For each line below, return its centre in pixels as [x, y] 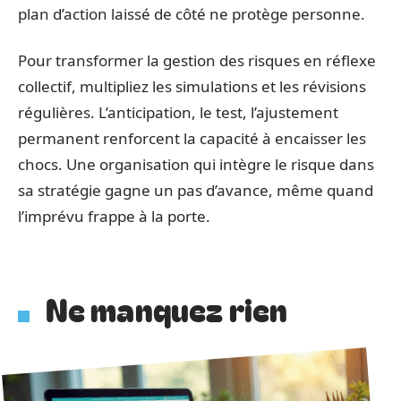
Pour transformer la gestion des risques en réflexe [197, 60]
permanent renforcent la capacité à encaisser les [192, 138]
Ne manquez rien [166, 307]
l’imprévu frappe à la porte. [114, 216]
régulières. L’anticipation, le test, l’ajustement [178, 112]
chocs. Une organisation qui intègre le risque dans [196, 164]
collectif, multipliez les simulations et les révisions [192, 86]
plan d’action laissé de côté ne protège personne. [192, 14]
